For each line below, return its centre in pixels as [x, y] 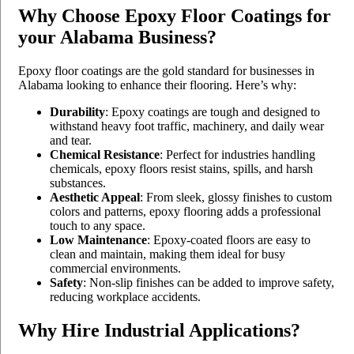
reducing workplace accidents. [125, 297]
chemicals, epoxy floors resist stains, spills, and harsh [181, 169]
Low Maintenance [98, 240]
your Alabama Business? [117, 38]
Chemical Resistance [105, 155]
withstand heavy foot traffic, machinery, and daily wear [187, 126]
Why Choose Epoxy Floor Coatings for [175, 16]
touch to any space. [98, 226]
